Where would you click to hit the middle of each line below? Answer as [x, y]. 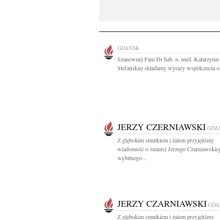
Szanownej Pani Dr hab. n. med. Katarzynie [168, 59]
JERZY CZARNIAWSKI [162, 203]
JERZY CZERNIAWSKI [162, 127]
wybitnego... [132, 158]
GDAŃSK [128, 48]
